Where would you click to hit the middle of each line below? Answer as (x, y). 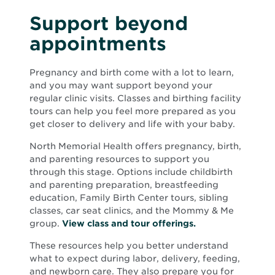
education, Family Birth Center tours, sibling (129, 197)
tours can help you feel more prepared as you (133, 111)
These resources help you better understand (129, 245)
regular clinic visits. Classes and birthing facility (135, 98)
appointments (98, 43)
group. (46, 223)
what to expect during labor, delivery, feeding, (135, 258)
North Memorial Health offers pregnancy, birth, (135, 146)
